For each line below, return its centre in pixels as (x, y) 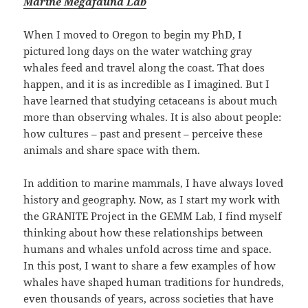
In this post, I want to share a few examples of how (150, 266)
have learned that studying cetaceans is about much (151, 101)
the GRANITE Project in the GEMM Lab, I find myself (153, 216)
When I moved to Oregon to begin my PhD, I (133, 35)
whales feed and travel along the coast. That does (144, 68)
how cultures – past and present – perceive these (143, 134)
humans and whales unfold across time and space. (148, 249)
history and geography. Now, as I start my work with (152, 200)
